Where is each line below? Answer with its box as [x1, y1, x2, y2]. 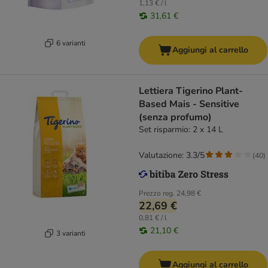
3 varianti [56, 228, 86, 238]
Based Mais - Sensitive [139, 98, 239, 111]
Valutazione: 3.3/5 [139, 150, 205, 162]
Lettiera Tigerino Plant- [139, 84, 243, 98]
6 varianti [56, 38, 86, 48]
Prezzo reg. [139, 188, 175, 199]
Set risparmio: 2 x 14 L [139, 124, 223, 136]
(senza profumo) [139, 111, 212, 124]
